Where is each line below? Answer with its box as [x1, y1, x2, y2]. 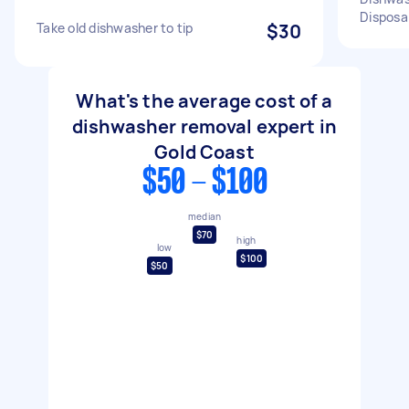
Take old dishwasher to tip [37, 19, 194, 37]
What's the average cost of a [76, 89, 333, 113]
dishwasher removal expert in [71, 114, 338, 139]
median [187, 209, 222, 223]
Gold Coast [154, 140, 255, 164]
